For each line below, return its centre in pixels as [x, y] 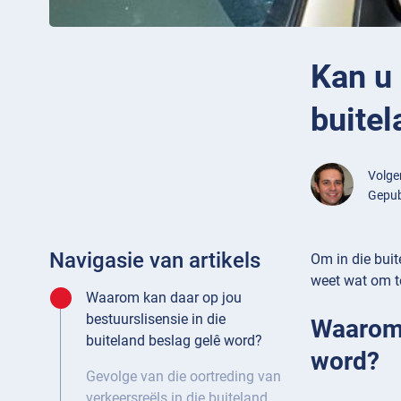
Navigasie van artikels [155, 261]
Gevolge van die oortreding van [183, 377]
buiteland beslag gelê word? [174, 341]
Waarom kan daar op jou [164, 298]
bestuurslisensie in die [156, 320]
